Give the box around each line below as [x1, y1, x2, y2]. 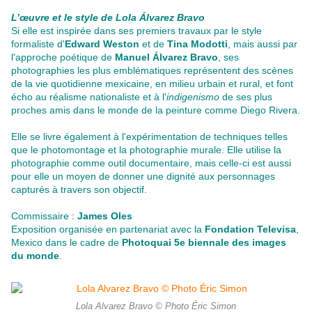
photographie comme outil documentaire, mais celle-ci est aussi [11, 157, 291, 169]
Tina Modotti [167, 38, 228, 50]
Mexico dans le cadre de [11, 237, 122, 249]
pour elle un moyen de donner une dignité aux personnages [11, 171, 275, 182]
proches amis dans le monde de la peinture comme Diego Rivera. [11, 104, 300, 116]
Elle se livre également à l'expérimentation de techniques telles [11, 131, 288, 143]
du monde [11, 250, 59, 262]
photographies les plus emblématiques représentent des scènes [11, 65, 293, 77]
